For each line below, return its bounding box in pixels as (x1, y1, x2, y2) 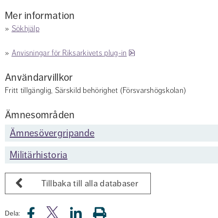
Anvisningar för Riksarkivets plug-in (11, 48, 127, 58)
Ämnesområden (5, 109, 75, 121)
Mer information (5, 9, 75, 22)
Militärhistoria (10, 149, 68, 161)
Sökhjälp (11, 24, 40, 34)
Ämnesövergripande (10, 127, 95, 139)
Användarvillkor (5, 71, 73, 84)
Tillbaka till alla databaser (41, 178, 138, 189)
